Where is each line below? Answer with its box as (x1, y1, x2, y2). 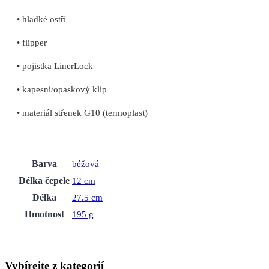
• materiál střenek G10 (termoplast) (17, 107, 148, 118)
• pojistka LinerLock (17, 61, 93, 71)
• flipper (17, 37, 47, 47)
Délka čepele (19, 175, 70, 186)
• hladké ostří (17, 13, 66, 24)
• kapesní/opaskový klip (17, 84, 107, 95)
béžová (72, 159, 99, 169)
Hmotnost (24, 209, 64, 220)
